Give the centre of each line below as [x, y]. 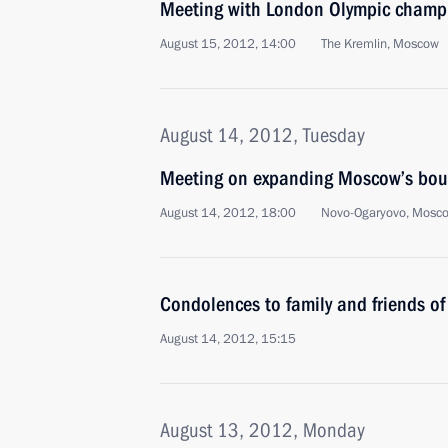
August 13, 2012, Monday [262, 430]
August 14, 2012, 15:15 [228, 339]
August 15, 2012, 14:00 [228, 44]
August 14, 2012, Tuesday [262, 135]
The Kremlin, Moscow [380, 44]
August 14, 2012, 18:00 [228, 213]
